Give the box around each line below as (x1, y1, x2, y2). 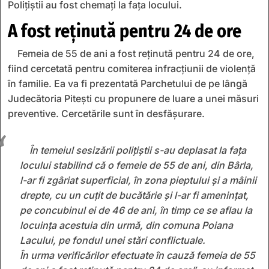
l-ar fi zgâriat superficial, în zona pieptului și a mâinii (20, 174, 256, 186)
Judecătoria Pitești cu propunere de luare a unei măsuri (8, 92, 259, 104)
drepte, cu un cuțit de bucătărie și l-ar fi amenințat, (20, 189, 249, 201)
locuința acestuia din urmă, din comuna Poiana (20, 219, 233, 231)
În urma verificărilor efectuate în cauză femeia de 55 (20, 249, 255, 261)
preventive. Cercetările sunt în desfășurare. (8, 107, 205, 119)
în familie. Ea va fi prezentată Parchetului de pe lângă (8, 77, 247, 89)
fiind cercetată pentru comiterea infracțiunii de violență (8, 62, 256, 74)
